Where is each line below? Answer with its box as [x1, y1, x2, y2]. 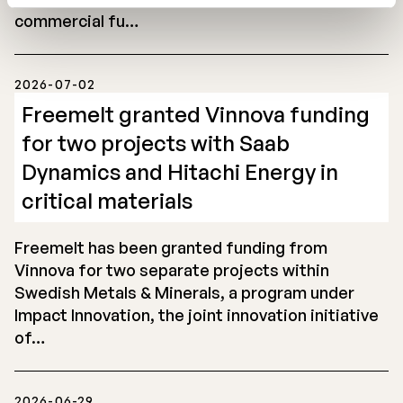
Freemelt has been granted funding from [14, 237, 327, 257]
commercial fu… [14, 11, 139, 31]
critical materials [22, 187, 193, 214]
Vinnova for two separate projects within [14, 260, 329, 280]
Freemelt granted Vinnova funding [22, 101, 370, 128]
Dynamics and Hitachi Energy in [22, 158, 338, 185]
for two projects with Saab [22, 130, 290, 157]
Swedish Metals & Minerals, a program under [14, 282, 354, 302]
